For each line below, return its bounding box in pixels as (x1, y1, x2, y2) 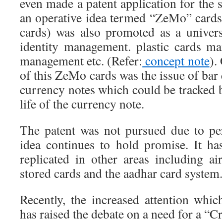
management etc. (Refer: (20, 52, 143, 69)
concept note (142, 52, 210, 69)
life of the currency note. (20, 95, 144, 112)
